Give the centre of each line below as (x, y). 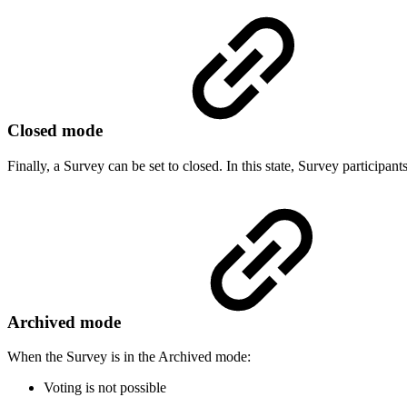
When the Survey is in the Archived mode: (129, 357)
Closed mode (57, 131)
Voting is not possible (105, 388)
